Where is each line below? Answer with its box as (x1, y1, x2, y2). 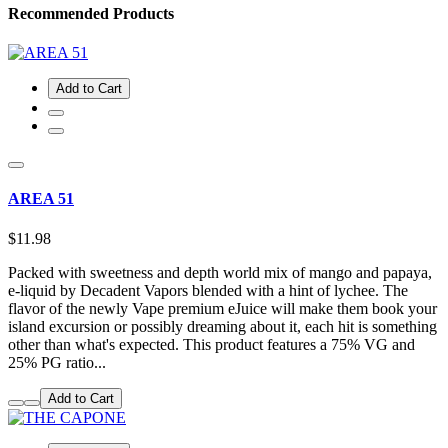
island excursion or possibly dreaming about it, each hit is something (8, 317, 437, 335)
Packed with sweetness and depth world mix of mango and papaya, (8, 263, 432, 281)
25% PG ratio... (8, 353, 106, 371)
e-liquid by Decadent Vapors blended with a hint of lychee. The (8, 281, 408, 299)
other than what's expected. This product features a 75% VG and (8, 335, 415, 353)
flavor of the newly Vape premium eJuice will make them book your (8, 299, 437, 317)
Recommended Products (8, 4, 174, 22)
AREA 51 (8, 190, 74, 208)
